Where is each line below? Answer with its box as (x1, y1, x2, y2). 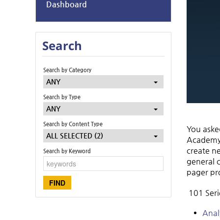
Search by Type (43, 93, 81, 100)
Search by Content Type (43, 120, 103, 127)
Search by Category (43, 66, 91, 73)
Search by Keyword (43, 148, 91, 155)
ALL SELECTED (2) (46, 132, 103, 140)
